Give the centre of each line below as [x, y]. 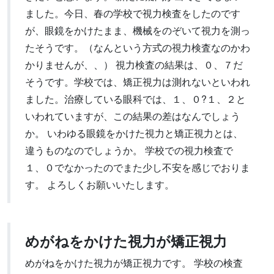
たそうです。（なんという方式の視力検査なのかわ [138, 47]
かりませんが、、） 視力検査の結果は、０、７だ [134, 65]
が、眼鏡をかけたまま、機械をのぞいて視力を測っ [138, 30]
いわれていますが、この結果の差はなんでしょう [133, 116]
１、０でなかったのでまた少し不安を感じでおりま [138, 167]
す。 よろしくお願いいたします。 [100, 184]
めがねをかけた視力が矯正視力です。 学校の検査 [134, 263]
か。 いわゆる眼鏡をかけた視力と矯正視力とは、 [134, 133]
